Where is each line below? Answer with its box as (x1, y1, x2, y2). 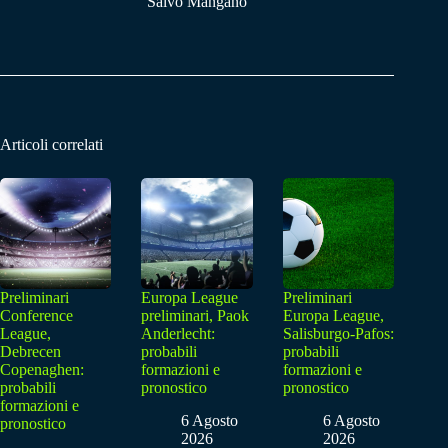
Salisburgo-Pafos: (282, 325, 394, 343)
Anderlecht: (141, 325, 216, 343)
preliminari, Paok (141, 307, 250, 325)
